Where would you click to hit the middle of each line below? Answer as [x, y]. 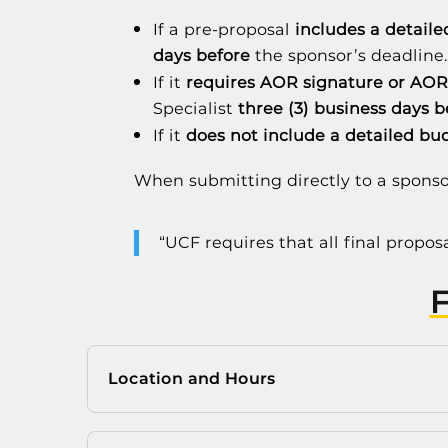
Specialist [196, 108]
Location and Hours [192, 379]
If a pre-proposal [224, 29]
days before [202, 55]
